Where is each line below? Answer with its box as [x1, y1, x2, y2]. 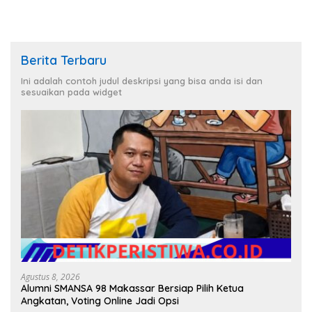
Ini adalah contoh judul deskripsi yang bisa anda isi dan [21, 75, 263, 86]
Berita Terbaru [21, 52, 107, 68]
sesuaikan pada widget [21, 86, 122, 97]
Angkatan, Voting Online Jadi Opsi [21, 295, 179, 308]
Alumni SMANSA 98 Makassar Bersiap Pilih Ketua [21, 282, 244, 295]
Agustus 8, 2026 [21, 271, 80, 283]
